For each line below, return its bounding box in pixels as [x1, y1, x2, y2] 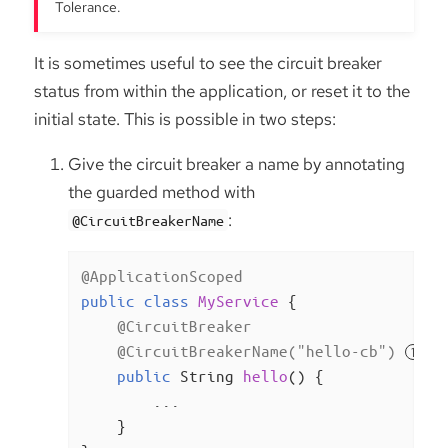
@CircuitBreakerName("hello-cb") [116, 341, 396, 361]
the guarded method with [68, 180, 255, 203]
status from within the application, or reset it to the [34, 79, 410, 102]
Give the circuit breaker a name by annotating [68, 152, 405, 175]
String [170, 366, 243, 386]
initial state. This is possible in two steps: [34, 107, 336, 130]
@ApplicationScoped [80, 266, 243, 286]
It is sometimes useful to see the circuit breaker [34, 51, 382, 74]
